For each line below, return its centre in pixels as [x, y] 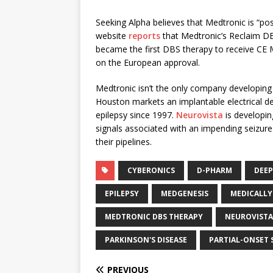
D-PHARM [214, 170]
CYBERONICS [151, 170]
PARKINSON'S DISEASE [146, 240]
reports [144, 36]
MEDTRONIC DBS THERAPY [154, 217]
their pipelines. [124, 142]
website [112, 36]
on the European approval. [148, 62]
